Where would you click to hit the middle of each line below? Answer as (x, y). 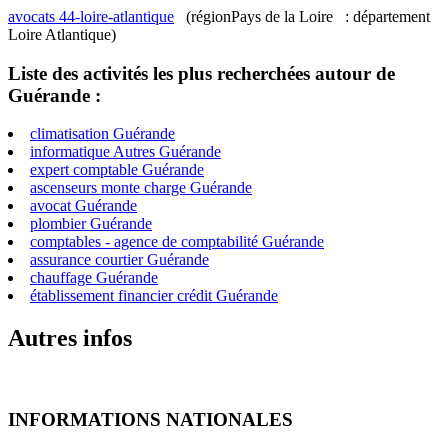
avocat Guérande (83, 206)
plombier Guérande (91, 224)
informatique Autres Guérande (125, 152)
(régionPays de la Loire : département (302, 17)
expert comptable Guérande (117, 170)
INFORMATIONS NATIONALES (150, 419)
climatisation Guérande (102, 134)
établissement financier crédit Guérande (154, 296)
